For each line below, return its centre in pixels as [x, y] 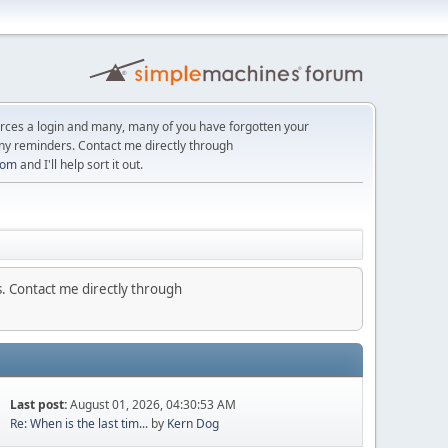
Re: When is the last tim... [79, 423]
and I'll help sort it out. [80, 164]
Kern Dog [193, 423]
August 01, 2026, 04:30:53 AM [153, 404]
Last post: [40, 404]
